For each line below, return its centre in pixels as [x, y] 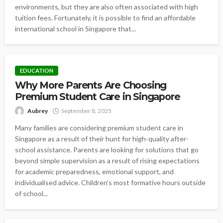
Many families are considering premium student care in [99, 127]
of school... [31, 193]
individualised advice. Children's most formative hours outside [110, 182]
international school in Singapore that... [75, 28]
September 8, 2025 [86, 111]
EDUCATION [37, 70]
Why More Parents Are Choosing [91, 85]
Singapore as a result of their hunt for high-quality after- [102, 138]
